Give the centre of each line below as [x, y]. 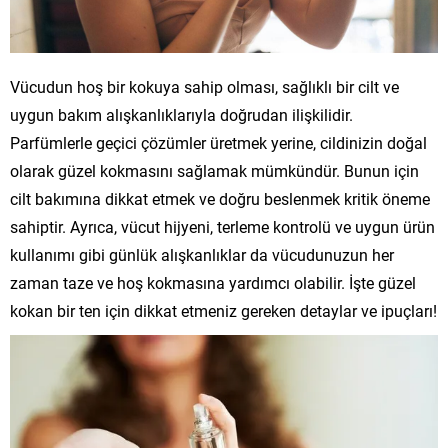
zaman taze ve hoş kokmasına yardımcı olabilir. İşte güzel [213, 282]
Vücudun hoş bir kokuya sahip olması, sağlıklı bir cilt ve [204, 86]
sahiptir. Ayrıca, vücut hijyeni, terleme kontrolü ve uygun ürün [222, 226]
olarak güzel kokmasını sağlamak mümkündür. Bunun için [214, 170]
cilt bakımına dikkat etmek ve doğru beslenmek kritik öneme [220, 198]
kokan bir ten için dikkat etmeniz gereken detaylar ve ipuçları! [223, 310]
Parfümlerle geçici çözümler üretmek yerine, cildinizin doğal [218, 142]
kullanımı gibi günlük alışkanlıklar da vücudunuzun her [202, 254]
